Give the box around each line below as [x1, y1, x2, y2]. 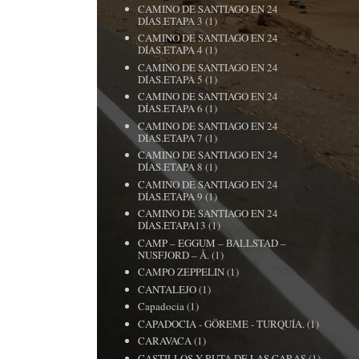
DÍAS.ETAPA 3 [138, 13, 204, 28]
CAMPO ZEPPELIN [138, 264, 225, 279]
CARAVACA [138, 333, 192, 348]
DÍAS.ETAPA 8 [138, 159, 204, 174]
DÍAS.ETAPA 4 [138, 42, 204, 57]
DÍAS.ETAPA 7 [138, 130, 204, 145]
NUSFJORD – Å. [138, 247, 210, 262]
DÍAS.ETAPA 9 [138, 188, 204, 204]
